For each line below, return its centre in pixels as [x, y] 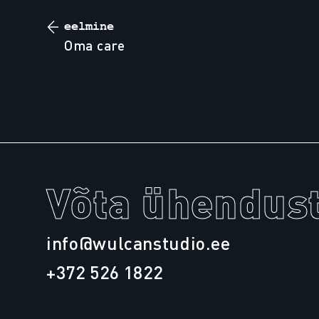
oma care [99, 46]
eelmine [89, 26]
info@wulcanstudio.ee [138, 242]
